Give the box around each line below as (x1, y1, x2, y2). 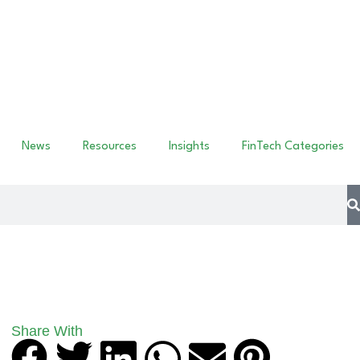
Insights (169, 140, 210, 153)
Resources (83, 140, 137, 153)
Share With (11, 322, 83, 339)
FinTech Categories (242, 140, 344, 153)
